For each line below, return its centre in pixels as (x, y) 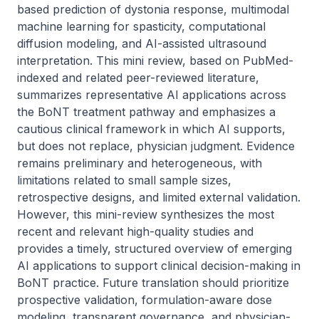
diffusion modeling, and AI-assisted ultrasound (142, 43)
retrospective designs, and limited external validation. (159, 197)
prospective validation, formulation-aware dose (145, 300)
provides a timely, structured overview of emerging (155, 249)
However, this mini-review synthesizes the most (146, 214)
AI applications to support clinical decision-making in (159, 266)
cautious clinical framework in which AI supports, (151, 129)
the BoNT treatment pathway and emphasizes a (146, 112)
